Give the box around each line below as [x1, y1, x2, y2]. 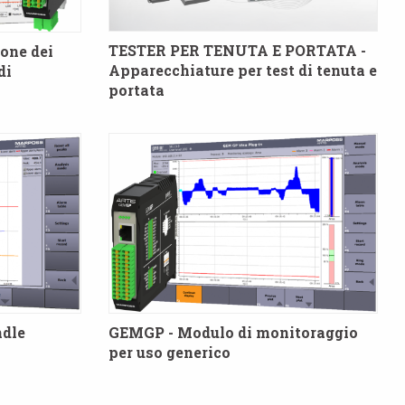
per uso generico [108, 342, 231, 362]
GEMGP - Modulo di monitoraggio [108, 322, 358, 342]
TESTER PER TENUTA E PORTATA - [108, 41, 366, 61]
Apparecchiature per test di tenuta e [108, 61, 377, 80]
